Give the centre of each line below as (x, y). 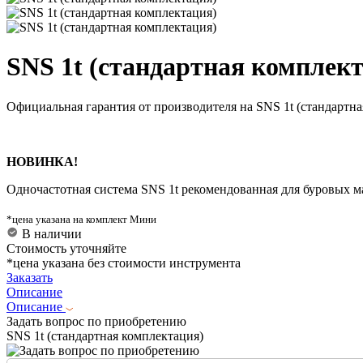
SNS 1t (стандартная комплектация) (105, 335)
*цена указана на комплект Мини (81, 219)
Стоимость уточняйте (66, 248)
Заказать (30, 277)
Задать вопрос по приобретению (96, 321)
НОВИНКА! (42, 161)
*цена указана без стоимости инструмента (124, 263)
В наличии (50, 233)
